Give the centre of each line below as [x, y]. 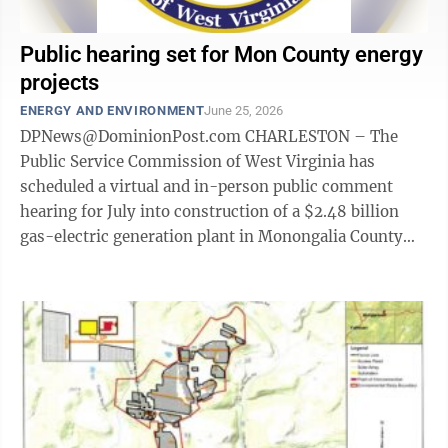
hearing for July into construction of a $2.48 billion [209, 211]
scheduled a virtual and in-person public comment [206, 186]
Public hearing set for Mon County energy [221, 54]
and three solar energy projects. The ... [280, 261]
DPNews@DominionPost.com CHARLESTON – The [132, 136]
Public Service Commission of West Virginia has [197, 161]
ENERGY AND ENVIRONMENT [112, 110]
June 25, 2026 [244, 110]
